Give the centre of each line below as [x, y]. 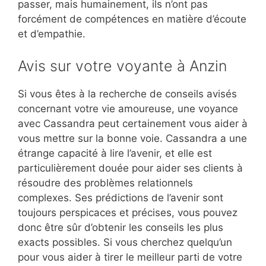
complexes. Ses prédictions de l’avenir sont [121, 197]
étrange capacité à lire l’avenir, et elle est [115, 153]
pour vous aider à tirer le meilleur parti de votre [130, 257]
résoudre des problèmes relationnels [105, 183]
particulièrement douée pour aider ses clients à [130, 168]
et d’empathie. [52, 34]
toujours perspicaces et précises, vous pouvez [128, 212]
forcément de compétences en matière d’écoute [132, 19]
